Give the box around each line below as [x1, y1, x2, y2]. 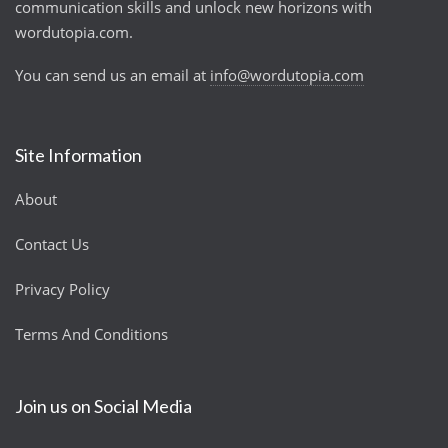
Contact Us [15, 234, 89, 255]
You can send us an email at [15, 65, 210, 86]
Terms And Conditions [15, 324, 168, 345]
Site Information [15, 144, 142, 167]
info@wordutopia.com [210, 65, 364, 86]
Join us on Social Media [15, 394, 192, 417]
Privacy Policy [15, 279, 110, 300]
